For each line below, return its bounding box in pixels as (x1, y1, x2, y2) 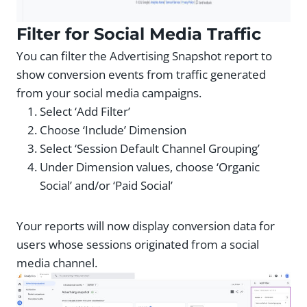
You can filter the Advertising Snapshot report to (16, 47, 272, 64)
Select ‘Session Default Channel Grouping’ (40, 140, 260, 156)
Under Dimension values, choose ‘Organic (40, 158, 260, 175)
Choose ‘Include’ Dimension (40, 121, 186, 138)
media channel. (16, 254, 97, 271)
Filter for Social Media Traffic (16, 23, 261, 44)
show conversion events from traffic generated (16, 66, 266, 82)
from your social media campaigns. (16, 84, 201, 101)
